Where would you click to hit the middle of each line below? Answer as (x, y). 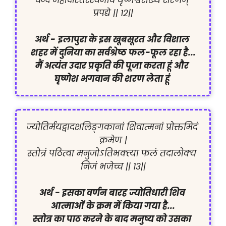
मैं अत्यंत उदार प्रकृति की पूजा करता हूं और (112, 66)
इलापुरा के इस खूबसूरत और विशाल (124, 40)
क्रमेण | (113, 140)
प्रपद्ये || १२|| (113, 13)
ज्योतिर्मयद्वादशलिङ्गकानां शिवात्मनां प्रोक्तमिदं (112, 127)
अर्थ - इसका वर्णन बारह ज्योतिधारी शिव (112, 193)
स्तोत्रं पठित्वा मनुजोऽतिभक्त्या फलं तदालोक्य (112, 154)
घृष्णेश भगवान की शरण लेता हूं (113, 79)
